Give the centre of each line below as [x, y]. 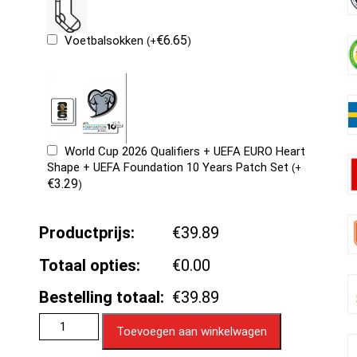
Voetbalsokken [105, 41]
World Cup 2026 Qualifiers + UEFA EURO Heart [184, 152]
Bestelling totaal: [101, 298]
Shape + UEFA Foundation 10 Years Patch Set [169, 168]
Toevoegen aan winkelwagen [191, 332]
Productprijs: [86, 233]
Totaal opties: [89, 266]
